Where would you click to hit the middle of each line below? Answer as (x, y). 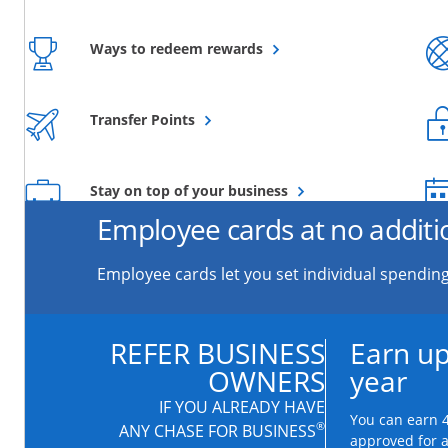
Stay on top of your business (189, 191)
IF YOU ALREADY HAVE (242, 407)
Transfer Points (142, 120)
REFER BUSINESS (217, 353)
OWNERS (266, 381)
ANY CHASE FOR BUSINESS (217, 431)
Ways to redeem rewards (176, 49)
